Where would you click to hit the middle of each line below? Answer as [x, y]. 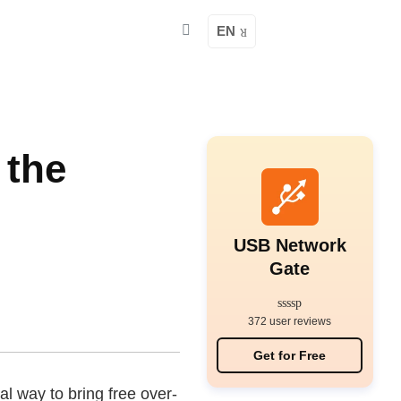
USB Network [290, 245]
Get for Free [290, 355]
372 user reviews [290, 321]
